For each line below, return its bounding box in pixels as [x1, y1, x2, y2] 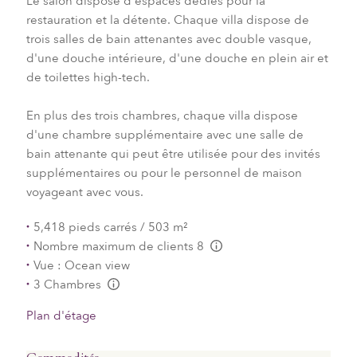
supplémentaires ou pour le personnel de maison [25, 164, 302, 181]
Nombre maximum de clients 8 [33, 237, 207, 254]
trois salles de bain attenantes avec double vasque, [25, 30, 312, 47]
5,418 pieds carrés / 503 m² [33, 218, 188, 235]
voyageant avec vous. [25, 183, 143, 200]
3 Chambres [33, 276, 104, 292]
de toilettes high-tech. [25, 69, 150, 85]
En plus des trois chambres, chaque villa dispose [25, 107, 298, 124]
